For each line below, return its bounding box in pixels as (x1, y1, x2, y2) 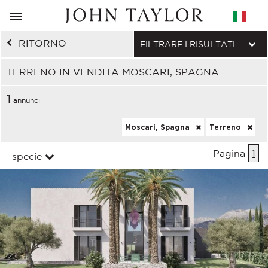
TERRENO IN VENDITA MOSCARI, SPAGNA (7, 66, 219, 77)
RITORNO (19, 38, 66, 48)
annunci (11, 96, 40, 104)
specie (12, 151, 42, 162)
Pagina (213, 148, 248, 159)
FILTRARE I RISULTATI (140, 39, 235, 49)
